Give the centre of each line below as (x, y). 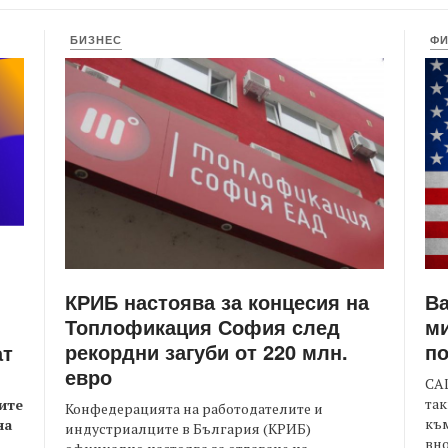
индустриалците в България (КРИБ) (188, 429)
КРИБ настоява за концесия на (217, 302)
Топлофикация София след (202, 327)
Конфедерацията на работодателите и (194, 409)
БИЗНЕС (96, 39)
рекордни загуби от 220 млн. (206, 352)
